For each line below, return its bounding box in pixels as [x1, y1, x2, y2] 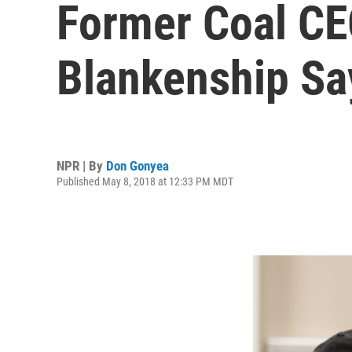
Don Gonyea [106, 157, 169, 174]
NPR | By [57, 157, 106, 174]
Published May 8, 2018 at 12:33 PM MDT [57, 174, 233, 188]
